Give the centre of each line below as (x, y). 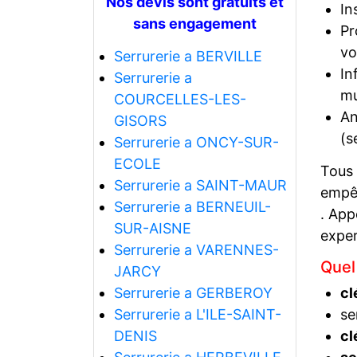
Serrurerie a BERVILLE (188, 56)
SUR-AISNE (152, 228)
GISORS (140, 120)
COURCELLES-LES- (180, 99)
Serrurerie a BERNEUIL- (192, 206)
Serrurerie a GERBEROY (193, 292)
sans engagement (195, 23)
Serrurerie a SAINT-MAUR (200, 185)
